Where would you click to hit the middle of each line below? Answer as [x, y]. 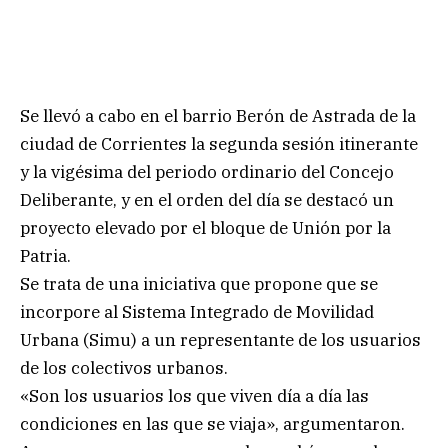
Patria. [45, 255]
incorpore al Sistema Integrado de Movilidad [197, 311]
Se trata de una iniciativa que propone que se [199, 283]
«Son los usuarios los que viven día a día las [194, 395]
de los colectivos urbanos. [124, 367]
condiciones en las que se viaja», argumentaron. [212, 423]
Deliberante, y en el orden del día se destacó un [207, 199]
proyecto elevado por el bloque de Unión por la [205, 227]
